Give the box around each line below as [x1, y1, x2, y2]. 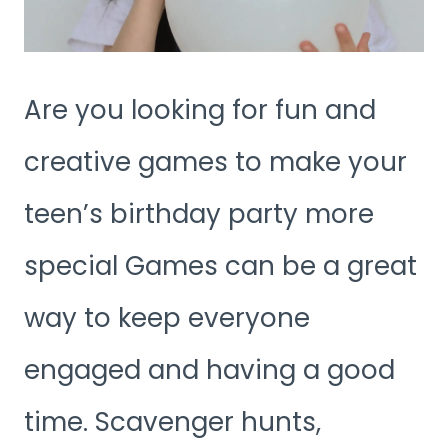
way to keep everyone [24, 299, 310, 336]
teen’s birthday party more [24, 195, 374, 232]
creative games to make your [24, 143, 407, 180]
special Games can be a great [24, 247, 417, 284]
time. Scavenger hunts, [24, 403, 321, 440]
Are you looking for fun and [24, 91, 376, 128]
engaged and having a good [24, 351, 395, 388]
